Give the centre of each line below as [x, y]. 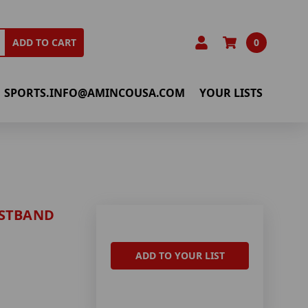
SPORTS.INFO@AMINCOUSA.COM [95, 92]
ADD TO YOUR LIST [180, 256]
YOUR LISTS [231, 92]
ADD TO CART [45, 43]
